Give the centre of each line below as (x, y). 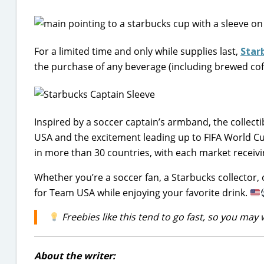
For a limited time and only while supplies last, (137, 51)
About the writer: (75, 256)
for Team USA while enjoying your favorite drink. (142, 193)
